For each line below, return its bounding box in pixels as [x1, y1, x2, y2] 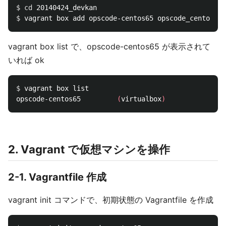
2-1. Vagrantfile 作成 [8, 171, 106, 183]
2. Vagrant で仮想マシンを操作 [8, 143, 170, 156]
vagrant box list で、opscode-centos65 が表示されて [8, 41, 210, 51]
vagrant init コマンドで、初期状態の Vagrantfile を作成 [8, 195, 213, 205]
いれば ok [8, 55, 44, 65]
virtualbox [121, 95, 161, 103]
